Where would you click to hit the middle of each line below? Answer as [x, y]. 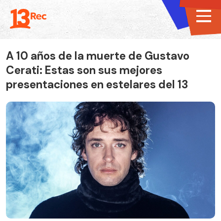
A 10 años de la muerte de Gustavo [98, 56]
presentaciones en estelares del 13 [97, 85]
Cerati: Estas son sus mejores [84, 70]
